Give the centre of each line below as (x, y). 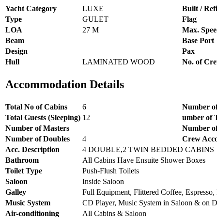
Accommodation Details (65, 84)
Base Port (198, 40)
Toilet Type (24, 170)
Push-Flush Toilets (111, 170)
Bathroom (22, 160)
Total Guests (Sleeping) (43, 117)
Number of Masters (37, 128)
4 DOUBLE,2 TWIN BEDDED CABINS (148, 149)
